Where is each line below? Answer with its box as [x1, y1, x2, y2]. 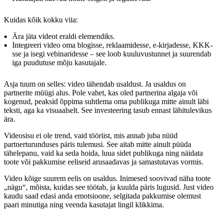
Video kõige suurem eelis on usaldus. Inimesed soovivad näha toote [4, 174, 211, 183]
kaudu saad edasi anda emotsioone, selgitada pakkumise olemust [4, 192, 201, 200]
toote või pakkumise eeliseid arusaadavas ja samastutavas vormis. [4, 158, 203, 166]
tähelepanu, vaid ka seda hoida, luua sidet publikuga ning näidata [4, 149, 203, 158]
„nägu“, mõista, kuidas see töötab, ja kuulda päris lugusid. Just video [4, 183, 214, 192]
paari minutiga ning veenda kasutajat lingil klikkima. [4, 200, 164, 209]
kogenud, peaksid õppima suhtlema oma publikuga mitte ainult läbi [4, 97, 209, 106]
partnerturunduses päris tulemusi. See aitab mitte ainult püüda [4, 140, 191, 149]
